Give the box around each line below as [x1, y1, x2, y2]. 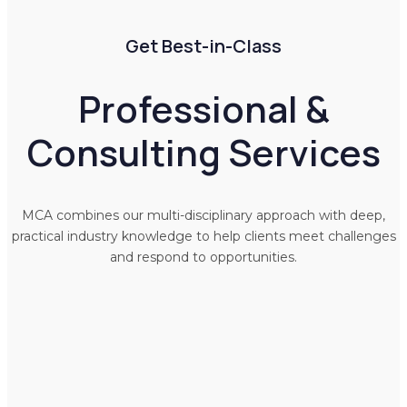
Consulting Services [26, 127, 381, 178]
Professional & [77, 84, 330, 134]
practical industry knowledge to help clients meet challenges [11, 227, 396, 244]
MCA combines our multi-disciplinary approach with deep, [22, 206, 385, 223]
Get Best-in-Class [125, 34, 282, 59]
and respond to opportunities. [110, 248, 297, 265]
